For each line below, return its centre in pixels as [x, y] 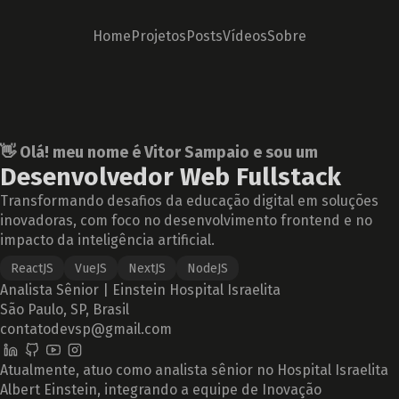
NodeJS [208, 269]
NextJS [147, 269]
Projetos [159, 36]
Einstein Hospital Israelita [196, 290]
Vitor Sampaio [197, 152]
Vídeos [245, 36]
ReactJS [32, 269]
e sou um [284, 152]
